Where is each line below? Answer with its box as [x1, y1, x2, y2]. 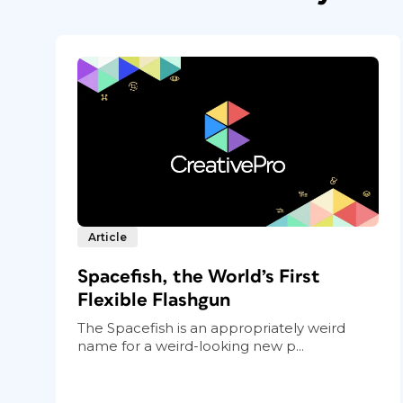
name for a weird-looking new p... [77, 336, 304, 354]
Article [88, 229, 127, 244]
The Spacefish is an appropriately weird [77, 318, 345, 336]
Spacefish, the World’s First [77, 266, 320, 286]
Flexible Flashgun [77, 290, 230, 309]
